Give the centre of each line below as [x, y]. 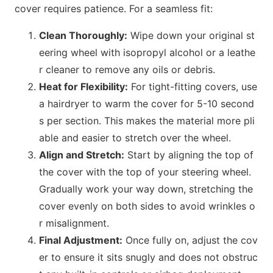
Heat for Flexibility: [83, 86]
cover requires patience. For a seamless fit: [114, 8]
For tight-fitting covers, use [193, 86]
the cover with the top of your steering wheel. [145, 172]
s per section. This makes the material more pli [147, 120]
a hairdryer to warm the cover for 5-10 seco [141, 103]
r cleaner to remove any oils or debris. [127, 69]
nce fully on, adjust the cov [195, 240]
